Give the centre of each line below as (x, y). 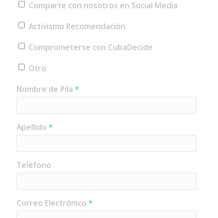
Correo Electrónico (52, 203)
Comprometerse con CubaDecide (91, 47)
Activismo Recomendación (77, 26)
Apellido (32, 127)
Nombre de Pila (45, 89)
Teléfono (34, 165)
